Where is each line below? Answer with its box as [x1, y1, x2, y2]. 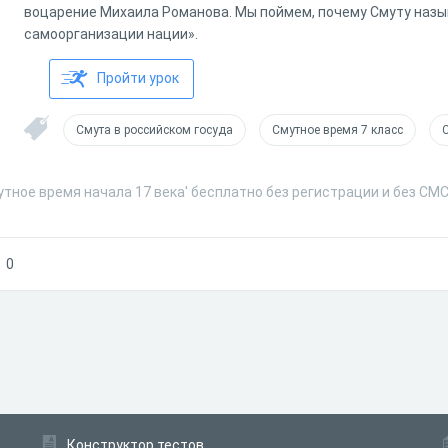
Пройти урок [97, 70, 179, 86]
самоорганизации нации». [24, 26, 198, 42]
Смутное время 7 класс [272, 123, 403, 137]
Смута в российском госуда [76, 123, 233, 137]
